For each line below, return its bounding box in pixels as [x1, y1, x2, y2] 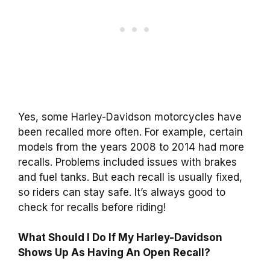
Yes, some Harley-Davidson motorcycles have [18, 110, 242, 123]
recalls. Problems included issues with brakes [18, 155, 237, 168]
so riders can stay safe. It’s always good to [18, 186, 225, 198]
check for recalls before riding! [18, 201, 166, 213]
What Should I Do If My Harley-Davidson [18, 231, 222, 244]
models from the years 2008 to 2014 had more [18, 140, 244, 153]
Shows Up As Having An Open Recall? [18, 246, 210, 259]
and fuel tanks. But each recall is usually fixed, [18, 171, 242, 183]
